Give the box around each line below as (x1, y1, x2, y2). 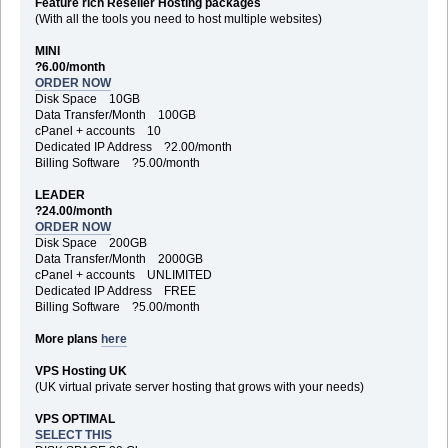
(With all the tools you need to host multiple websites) (34, 11, 322, 26)
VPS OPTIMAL (34, 411, 115, 426)
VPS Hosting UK (34, 363, 127, 378)
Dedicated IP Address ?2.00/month (34, 139, 232, 154)
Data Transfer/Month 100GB (34, 107, 196, 122)
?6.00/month (34, 59, 114, 74)
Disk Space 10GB (34, 91, 140, 106)
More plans (34, 331, 101, 346)
